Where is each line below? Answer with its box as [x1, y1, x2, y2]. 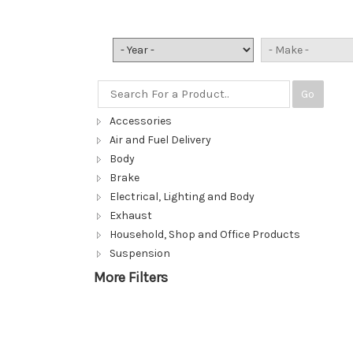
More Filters [93, 269, 168, 287]
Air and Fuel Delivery [109, 133, 211, 147]
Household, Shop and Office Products [109, 228, 300, 242]
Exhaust [109, 209, 152, 223]
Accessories [109, 114, 172, 128]
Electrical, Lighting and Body [109, 190, 255, 204]
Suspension [109, 247, 170, 261]
